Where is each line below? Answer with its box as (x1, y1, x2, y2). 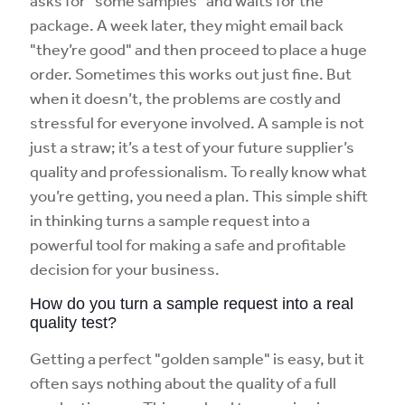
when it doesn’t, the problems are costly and (30, 88, 341, 108)
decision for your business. (30, 259, 220, 278)
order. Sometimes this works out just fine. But (30, 63, 352, 83)
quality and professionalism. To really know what (30, 161, 367, 181)
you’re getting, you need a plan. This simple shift (30, 185, 368, 205)
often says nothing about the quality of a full (30, 372, 336, 392)
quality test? (30, 314, 117, 332)
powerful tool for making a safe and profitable (30, 234, 346, 254)
